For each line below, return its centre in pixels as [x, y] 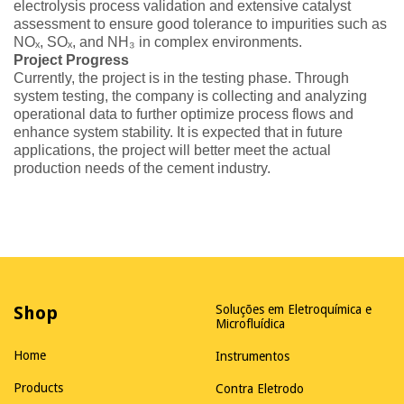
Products [38, 387]
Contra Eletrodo [260, 389]
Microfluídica [250, 324]
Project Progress [71, 60]
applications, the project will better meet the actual [172, 150]
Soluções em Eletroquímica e [294, 309]
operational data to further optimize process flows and [184, 114]
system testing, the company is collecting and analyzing [190, 96]
